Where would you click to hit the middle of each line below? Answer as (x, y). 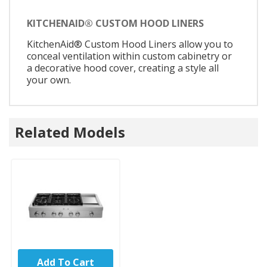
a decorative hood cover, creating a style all (123, 68)
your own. (49, 80)
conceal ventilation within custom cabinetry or (129, 56)
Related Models (70, 132)
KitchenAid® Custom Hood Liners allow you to (130, 44)
